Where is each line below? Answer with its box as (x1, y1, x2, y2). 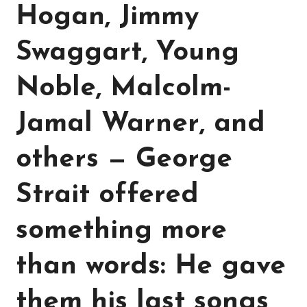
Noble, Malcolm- (16, 75, 232, 103)
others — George (16, 146, 233, 174)
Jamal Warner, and (16, 110, 266, 138)
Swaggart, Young (16, 39, 240, 67)
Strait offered (16, 182, 199, 210)
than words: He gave (16, 253, 286, 281)
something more (16, 217, 228, 245)
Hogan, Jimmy (16, 3, 199, 32)
